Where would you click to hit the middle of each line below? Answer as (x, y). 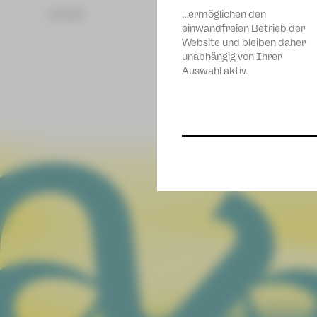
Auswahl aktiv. (215, 71)
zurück (66, 14)
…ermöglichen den (224, 14)
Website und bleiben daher (244, 42)
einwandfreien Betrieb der (243, 28)
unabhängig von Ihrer (232, 57)
